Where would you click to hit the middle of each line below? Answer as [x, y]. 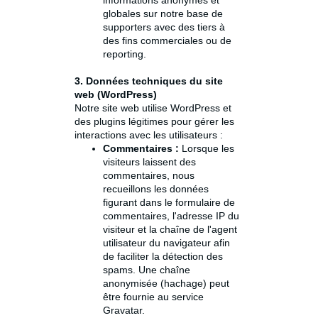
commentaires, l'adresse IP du [171, 216]
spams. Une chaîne [147, 270]
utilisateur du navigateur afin [166, 243]
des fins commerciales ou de [167, 41]
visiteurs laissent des [149, 162]
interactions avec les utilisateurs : [149, 135]
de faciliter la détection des [163, 257]
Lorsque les [207, 149]
